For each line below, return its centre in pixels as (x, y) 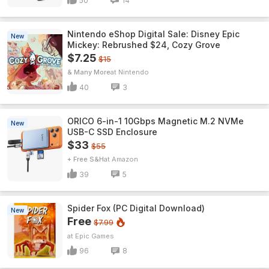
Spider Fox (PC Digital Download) (136, 208)
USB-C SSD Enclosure (112, 132)
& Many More (89, 72)
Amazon (125, 159)
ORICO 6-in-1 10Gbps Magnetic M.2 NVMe (156, 121)
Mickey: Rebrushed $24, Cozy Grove (144, 45)
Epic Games (95, 236)
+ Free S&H (86, 159)
